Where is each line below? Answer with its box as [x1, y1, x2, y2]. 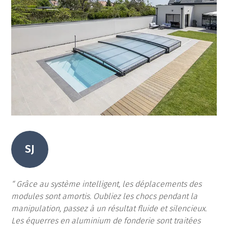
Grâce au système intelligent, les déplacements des [14, 179, 202, 189]
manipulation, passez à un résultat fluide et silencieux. [11, 203, 207, 213]
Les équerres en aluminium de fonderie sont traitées [11, 215, 201, 225]
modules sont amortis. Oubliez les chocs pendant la [11, 191, 198, 201]
